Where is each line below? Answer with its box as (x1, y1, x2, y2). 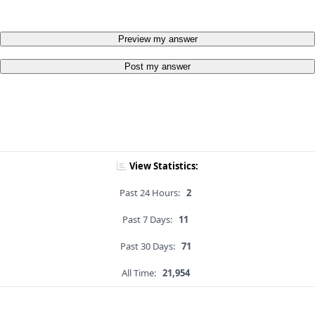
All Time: (121, 266, 156, 280)
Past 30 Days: (120, 240, 175, 253)
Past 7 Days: (122, 213, 172, 226)
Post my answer (124, 61, 191, 72)
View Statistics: (129, 160, 198, 173)
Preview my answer (117, 34, 198, 45)
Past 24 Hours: (120, 186, 180, 200)
